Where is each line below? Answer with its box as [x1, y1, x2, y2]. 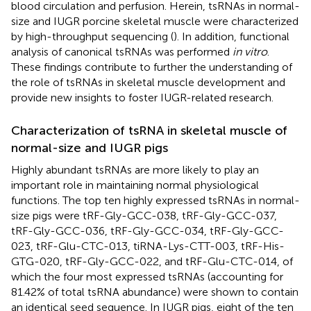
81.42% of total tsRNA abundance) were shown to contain [11, 285, 299, 299]
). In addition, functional [174, 29, 289, 43]
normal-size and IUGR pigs [11, 140, 168, 155]
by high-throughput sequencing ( [11, 29, 174, 43]
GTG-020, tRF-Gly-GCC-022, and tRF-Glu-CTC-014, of [11, 254, 293, 268]
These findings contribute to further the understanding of [11, 60, 292, 74]
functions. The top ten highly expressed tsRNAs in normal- [11, 193, 300, 207]
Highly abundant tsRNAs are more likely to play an [11, 162, 259, 176]
